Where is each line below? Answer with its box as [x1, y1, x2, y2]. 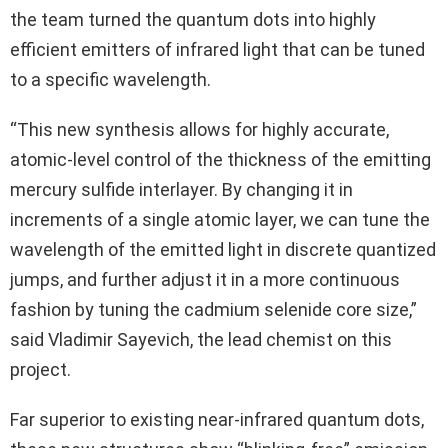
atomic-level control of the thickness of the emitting [10, 149, 431, 171]
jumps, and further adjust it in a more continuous [10, 269, 400, 291]
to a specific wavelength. [10, 69, 211, 91]
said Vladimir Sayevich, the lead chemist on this [10, 329, 392, 351]
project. [10, 359, 71, 381]
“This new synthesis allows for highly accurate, [10, 119, 389, 141]
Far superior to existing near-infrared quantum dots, [10, 409, 424, 431]
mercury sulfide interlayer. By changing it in [10, 179, 353, 201]
